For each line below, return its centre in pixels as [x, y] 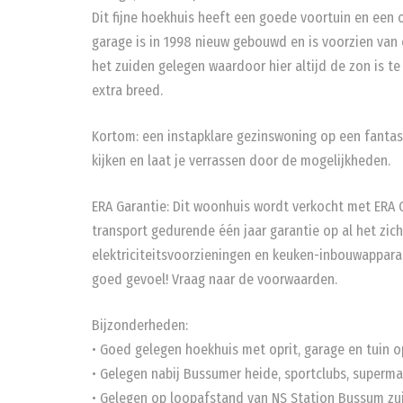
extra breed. [127, 90]
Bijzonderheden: [140, 325]
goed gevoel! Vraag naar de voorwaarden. [215, 279]
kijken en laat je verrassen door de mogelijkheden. [241, 161]
